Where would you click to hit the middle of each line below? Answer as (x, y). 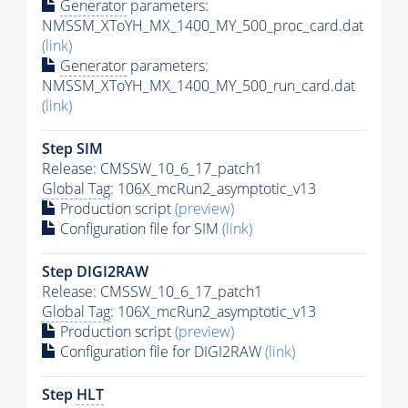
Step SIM (72, 148)
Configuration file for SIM (139, 228)
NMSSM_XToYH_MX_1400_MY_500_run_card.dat (199, 85)
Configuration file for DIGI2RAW (161, 351)
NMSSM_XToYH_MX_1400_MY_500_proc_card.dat (203, 25)
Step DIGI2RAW (95, 271)
